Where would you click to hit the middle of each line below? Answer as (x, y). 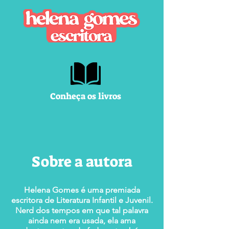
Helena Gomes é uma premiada (82, 190)
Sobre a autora (82, 162)
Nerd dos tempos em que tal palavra (82, 210)
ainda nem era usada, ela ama (82, 221)
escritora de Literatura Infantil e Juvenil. (82, 200)
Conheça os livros (85, 96)
